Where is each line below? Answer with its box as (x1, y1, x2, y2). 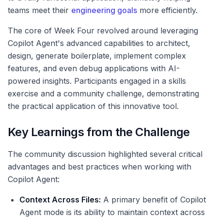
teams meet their (8, 5, 71, 15)
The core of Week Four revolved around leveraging (8, 26, 198, 36)
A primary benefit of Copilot (101, 195, 206, 205)
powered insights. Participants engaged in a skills (8, 76, 186, 86)
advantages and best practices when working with (8, 162, 191, 172)
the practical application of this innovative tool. (8, 101, 179, 111)
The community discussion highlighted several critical (8, 149, 202, 159)
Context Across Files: (19, 195, 101, 205)
